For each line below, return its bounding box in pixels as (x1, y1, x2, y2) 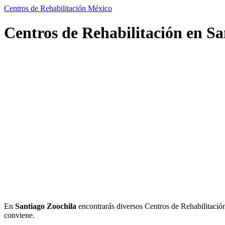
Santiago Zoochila (15, 201, 76, 210)
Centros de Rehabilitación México (4, 4, 112, 13)
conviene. (4, 210, 35, 219)
